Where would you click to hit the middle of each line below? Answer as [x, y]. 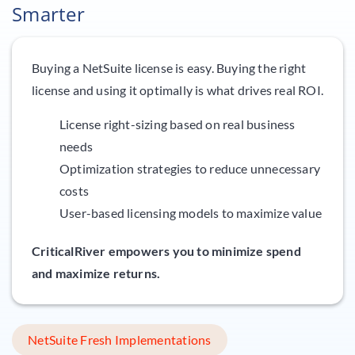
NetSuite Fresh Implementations [120, 339]
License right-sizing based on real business [177, 124]
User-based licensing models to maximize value [191, 212]
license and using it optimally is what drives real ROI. [178, 90]
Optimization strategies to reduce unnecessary [190, 168]
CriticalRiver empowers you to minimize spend [166, 250]
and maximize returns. [96, 273]
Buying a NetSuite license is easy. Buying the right [169, 67]
